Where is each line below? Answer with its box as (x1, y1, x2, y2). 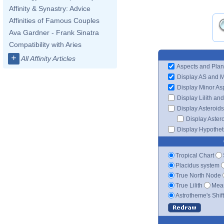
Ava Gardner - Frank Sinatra (9, 28, 99, 36)
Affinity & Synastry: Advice (9, 4, 90, 12)
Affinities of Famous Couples (9, 16, 99, 24)
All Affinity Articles (21, 54, 75, 62)
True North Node (175, 171, 221, 179)
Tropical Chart (175, 151, 214, 159)
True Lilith (175, 181, 202, 189)
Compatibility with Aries (9, 40, 81, 48)
